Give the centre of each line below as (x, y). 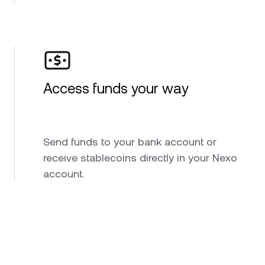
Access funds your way (116, 88)
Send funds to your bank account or (130, 141)
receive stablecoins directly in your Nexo (140, 157)
